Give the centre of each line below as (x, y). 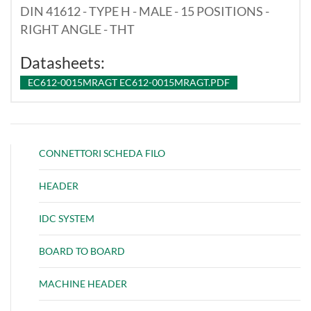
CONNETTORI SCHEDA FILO (102, 153)
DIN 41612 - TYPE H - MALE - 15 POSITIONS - (145, 11)
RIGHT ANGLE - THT (77, 29)
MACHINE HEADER (83, 283)
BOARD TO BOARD (82, 251)
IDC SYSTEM (67, 218)
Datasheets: (62, 62)
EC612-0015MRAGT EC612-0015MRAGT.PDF (129, 82)
